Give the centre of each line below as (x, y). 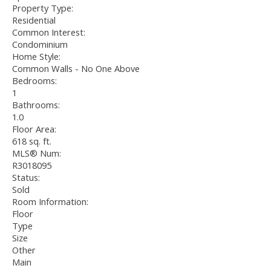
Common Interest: (49, 32)
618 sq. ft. (32, 141)
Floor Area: (34, 129)
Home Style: (36, 57)
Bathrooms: (36, 105)
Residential (34, 20)
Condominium (40, 44)
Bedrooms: (34, 81)
